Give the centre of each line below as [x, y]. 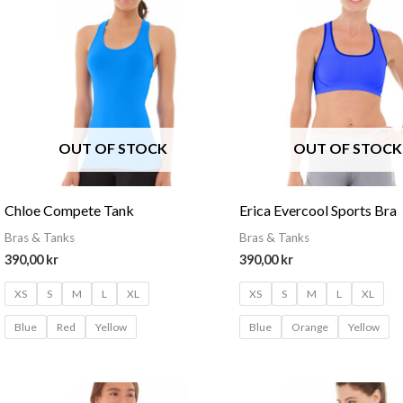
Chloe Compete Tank [69, 210]
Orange [310, 327]
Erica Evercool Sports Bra [318, 210]
